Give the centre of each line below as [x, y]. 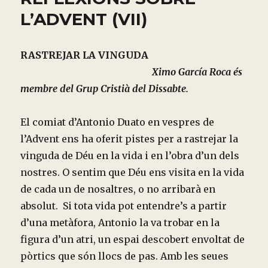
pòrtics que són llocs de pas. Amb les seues [125, 256]
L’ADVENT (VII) [84, 19]
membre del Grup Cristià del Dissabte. [105, 89]
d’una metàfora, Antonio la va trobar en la [120, 223]
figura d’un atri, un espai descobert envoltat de [133, 240]
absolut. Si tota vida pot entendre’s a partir [124, 206]
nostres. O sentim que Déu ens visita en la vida [133, 173]
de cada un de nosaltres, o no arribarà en [118, 189]
